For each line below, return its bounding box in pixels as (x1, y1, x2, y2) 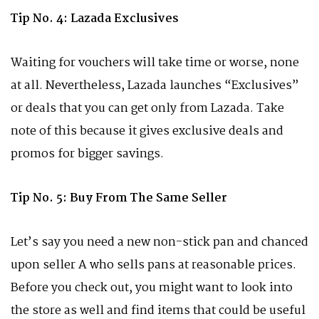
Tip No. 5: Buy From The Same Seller (11, 189, 227, 208)
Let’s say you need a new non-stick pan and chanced (11, 233, 308, 252)
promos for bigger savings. (11, 145, 164, 164)
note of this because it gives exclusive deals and (11, 122, 283, 141)
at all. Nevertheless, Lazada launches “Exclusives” (11, 76, 299, 95)
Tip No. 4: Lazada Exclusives (11, 9, 182, 28)
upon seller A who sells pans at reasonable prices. (11, 256, 296, 275)
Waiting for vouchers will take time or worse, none (11, 53, 299, 73)
